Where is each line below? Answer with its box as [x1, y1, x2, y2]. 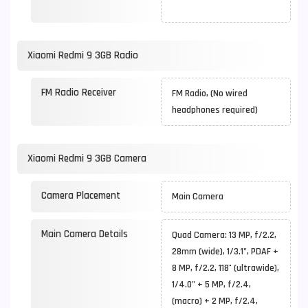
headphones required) [172, 104, 262, 116]
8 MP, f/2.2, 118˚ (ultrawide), [172, 262, 279, 274]
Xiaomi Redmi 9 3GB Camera [27, 152, 146, 165]
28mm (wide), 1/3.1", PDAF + [172, 245, 278, 258]
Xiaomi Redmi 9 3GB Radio [27, 49, 138, 62]
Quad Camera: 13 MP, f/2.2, [172, 229, 276, 241]
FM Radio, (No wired [172, 87, 247, 100]
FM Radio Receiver [41, 86, 116, 99]
